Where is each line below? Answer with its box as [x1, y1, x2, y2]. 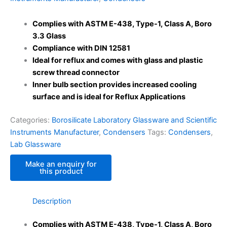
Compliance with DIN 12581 [32, 43, 130, 53]
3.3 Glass [32, 31, 66, 41]
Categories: [10, 115, 52, 125]
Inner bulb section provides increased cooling [32, 80, 197, 89]
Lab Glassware [10, 139, 61, 149]
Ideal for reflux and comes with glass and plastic [32, 55, 203, 65]
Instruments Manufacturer [10, 127, 99, 137]
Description [32, 197, 71, 206]
